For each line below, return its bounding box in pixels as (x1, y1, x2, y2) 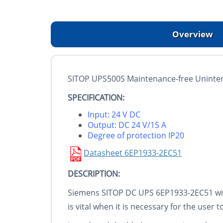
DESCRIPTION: (68, 168, 120, 180)
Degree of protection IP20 (88, 130, 184, 141)
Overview (172, 28, 213, 40)
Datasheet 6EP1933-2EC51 (84, 147, 182, 159)
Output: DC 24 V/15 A (88, 119, 166, 131)
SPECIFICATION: (68, 92, 124, 104)
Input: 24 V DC (88, 109, 140, 120)
